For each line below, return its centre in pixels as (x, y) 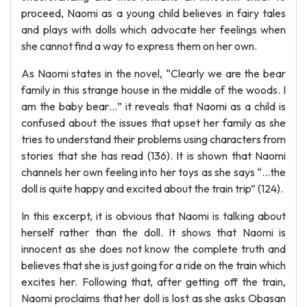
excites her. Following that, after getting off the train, (153, 282)
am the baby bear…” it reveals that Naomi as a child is (153, 106)
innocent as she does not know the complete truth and (153, 249)
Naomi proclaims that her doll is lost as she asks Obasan (153, 298)
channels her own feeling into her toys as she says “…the (153, 172)
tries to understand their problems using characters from (153, 139)
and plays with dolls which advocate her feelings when (153, 29)
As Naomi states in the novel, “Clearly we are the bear (153, 73)
